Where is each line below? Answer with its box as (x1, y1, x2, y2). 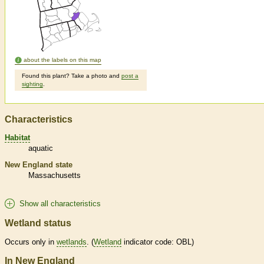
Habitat (5, 133, 30, 142)
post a (121, 72, 138, 80)
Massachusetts (28, 170, 81, 180)
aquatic (28, 143, 53, 153)
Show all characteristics (19, 199, 101, 208)
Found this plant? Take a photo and (22, 72, 121, 80)
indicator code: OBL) (121, 237, 194, 246)
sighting (22, 81, 43, 88)
